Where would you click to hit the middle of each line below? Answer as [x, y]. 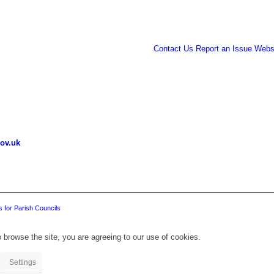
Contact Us [174, 48]
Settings [23, 262]
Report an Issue [224, 48]
